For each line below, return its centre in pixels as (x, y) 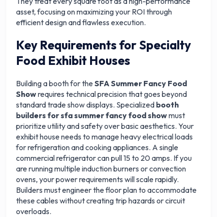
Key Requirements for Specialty (104, 45)
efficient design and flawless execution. (81, 22)
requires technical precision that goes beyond (113, 94)
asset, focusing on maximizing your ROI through (94, 12)
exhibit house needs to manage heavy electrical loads (105, 137)
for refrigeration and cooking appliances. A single (97, 147)
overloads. (34, 211)
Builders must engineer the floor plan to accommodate (107, 190)
